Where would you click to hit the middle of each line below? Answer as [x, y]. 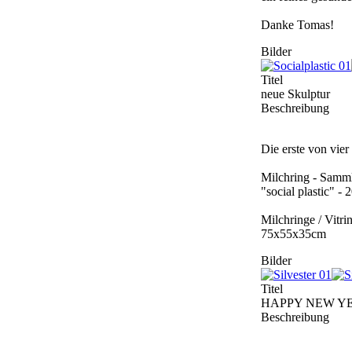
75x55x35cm [293, 234]
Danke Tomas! [297, 25]
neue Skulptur [295, 94]
